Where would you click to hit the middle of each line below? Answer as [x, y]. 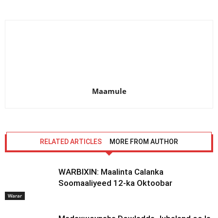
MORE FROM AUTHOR [144, 142]
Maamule [109, 91]
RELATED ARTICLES [71, 142]
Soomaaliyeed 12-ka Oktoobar [115, 183]
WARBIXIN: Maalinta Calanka [111, 172]
